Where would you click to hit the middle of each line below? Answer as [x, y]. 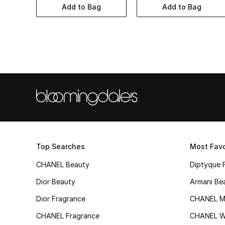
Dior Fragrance [61, 199]
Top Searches [61, 146]
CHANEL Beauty [63, 164]
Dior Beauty [56, 182]
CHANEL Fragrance [68, 216]
